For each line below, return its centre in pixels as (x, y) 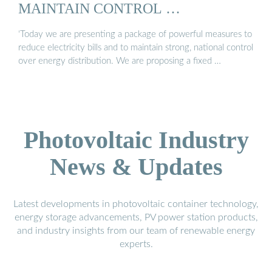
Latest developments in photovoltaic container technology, (136, 204)
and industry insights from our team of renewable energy (136, 231)
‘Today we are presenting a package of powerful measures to (135, 35)
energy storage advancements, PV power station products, (136, 218)
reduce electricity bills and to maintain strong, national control (136, 48)
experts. (136, 244)
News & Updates (136, 167)
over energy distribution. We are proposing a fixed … (120, 61)
